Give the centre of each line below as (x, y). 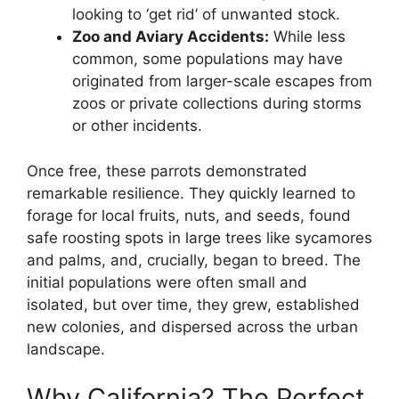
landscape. (66, 349)
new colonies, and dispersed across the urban (192, 326)
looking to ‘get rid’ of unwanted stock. (206, 15)
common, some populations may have (208, 59)
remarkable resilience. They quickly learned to (191, 193)
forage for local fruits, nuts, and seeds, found (189, 215)
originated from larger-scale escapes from (222, 81)
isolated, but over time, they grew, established (193, 304)
